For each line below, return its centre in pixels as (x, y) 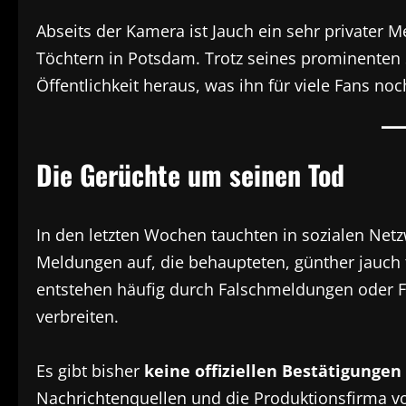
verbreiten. (77, 316)
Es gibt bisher (90, 371)
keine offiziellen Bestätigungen (273, 371)
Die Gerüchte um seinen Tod (190, 174)
